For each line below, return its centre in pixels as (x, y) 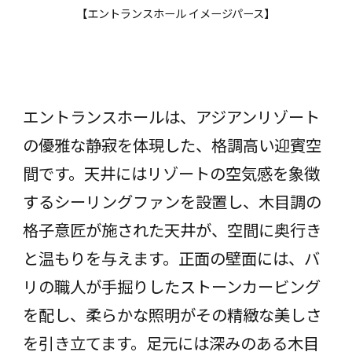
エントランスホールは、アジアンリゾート (171, 116)
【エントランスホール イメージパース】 (176, 13)
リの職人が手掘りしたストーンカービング (171, 286)
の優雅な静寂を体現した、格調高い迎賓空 (172, 144)
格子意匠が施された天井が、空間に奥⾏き (172, 229)
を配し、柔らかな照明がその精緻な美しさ (172, 314)
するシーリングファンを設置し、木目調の (172, 201)
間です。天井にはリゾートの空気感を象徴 (171, 172)
